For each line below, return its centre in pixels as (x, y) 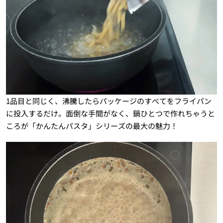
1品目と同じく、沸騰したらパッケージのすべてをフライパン (109, 101)
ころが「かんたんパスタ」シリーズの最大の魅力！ (92, 126)
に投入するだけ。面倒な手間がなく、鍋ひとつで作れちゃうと (110, 113)
